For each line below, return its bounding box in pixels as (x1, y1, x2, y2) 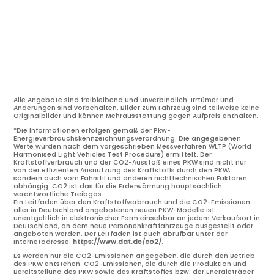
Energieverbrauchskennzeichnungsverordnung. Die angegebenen (13, 133, 242, 143)
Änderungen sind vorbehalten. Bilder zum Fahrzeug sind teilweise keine (13, 103, 260, 113)
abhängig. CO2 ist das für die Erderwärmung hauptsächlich (13, 181, 223, 191)
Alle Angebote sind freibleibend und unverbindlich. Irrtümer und (13, 95, 234, 105)
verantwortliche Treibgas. (13, 189, 104, 199)
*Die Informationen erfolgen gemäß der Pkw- (13, 125, 171, 135)
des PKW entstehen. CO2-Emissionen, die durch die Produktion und (13, 259, 247, 268)
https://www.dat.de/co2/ (73, 237, 162, 246)
